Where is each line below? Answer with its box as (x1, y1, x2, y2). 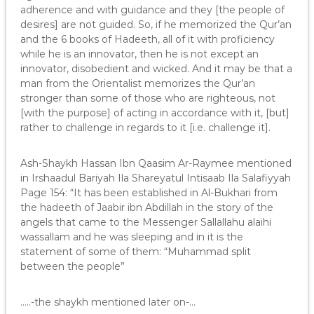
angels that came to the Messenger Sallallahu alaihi (20, 216, 271, 228)
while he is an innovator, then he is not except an (20, 48, 259, 60)
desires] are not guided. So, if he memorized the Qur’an (20, 18, 292, 31)
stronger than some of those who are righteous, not (20, 92, 275, 104)
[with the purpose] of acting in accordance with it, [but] (20, 107, 289, 119)
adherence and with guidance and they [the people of (20, 4, 285, 16)
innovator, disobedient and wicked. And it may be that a (20, 62, 292, 75)
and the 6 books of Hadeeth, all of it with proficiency (20, 33, 275, 46)
